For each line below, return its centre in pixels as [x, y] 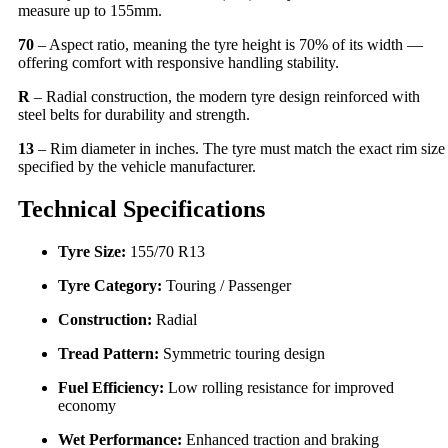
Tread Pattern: [108, 353]
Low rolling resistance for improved [279, 387]
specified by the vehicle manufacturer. [137, 166]
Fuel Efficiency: [111, 387]
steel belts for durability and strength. [134, 114]
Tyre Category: [110, 285]
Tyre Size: [92, 251]
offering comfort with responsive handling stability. [178, 62]
